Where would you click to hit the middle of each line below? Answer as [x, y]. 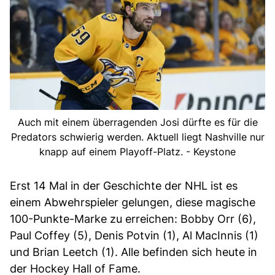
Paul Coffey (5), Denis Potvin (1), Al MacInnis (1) [134, 235]
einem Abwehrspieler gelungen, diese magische [133, 202]
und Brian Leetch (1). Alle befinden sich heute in [134, 252]
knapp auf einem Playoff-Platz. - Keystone [137, 151]
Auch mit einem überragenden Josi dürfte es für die [137, 122]
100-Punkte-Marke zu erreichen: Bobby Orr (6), [133, 219]
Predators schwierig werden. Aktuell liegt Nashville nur [137, 137]
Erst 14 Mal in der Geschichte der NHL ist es [124, 185]
